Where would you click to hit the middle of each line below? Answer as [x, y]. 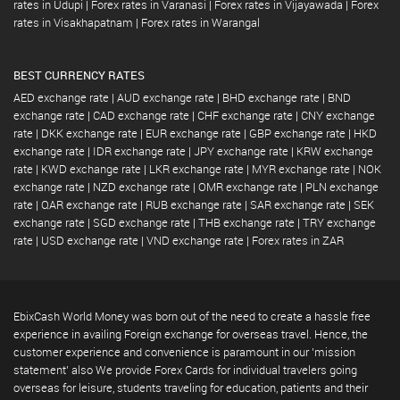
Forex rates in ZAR [298, 240]
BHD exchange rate [271, 97]
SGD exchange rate [142, 222]
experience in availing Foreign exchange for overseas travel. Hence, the [191, 333]
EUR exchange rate [193, 133]
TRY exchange [339, 222]
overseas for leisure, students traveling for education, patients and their [191, 387]
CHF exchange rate [245, 115]
